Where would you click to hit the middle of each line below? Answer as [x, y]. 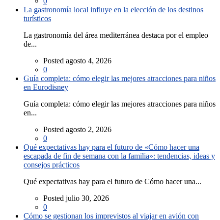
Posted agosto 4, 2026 [77, 61]
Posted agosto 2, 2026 [77, 130]
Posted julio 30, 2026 [76, 198]
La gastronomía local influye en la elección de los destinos [113, 10]
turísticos [37, 19]
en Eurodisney [46, 87]
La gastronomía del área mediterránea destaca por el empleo [116, 35]
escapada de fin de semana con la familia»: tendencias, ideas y [119, 156]
